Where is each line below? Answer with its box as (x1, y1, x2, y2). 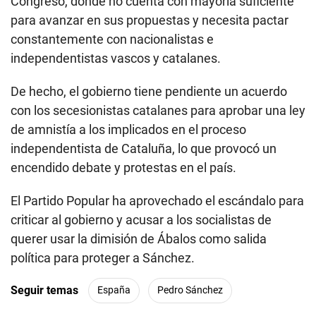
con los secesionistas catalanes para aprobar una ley (11, 102, 305, 118)
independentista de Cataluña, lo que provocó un (11, 140, 276, 156)
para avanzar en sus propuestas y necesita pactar (11, 12, 288, 28)
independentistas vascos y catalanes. (11, 50, 221, 66)
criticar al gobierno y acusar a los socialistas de (11, 212, 272, 227)
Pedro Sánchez (157, 284, 223, 296)
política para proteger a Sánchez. (11, 250, 195, 265)
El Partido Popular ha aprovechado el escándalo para (11, 193, 304, 208)
